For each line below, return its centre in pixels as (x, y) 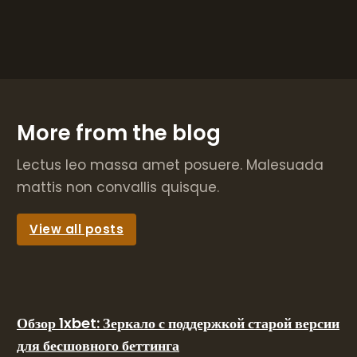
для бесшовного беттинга (98, 345)
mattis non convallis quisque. (118, 187)
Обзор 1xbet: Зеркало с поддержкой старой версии (178, 323)
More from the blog (119, 133)
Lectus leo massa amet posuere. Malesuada (170, 165)
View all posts (76, 229)
